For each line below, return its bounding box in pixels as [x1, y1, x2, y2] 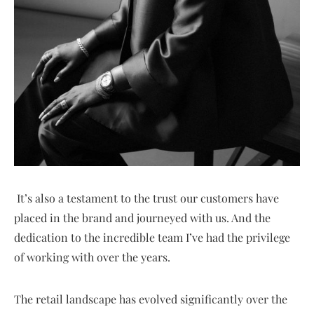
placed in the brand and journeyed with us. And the [14, 210, 271, 225]
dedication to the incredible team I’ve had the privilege [14, 229, 290, 245]
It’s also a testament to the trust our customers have [14, 190, 279, 205]
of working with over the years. [14, 249, 170, 264]
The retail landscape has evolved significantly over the [14, 291, 287, 306]
